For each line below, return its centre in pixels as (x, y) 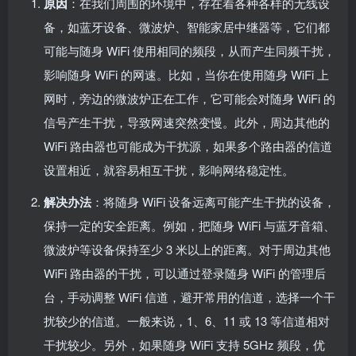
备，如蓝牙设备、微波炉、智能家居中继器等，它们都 (187, 26)
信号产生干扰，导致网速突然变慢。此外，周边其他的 (187, 122)
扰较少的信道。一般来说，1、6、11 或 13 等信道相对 (187, 320)
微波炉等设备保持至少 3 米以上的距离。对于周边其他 (187, 249)
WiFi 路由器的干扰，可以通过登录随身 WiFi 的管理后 (185, 273)
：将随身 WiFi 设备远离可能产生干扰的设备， (213, 201)
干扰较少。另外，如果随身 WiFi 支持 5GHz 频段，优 (184, 344)
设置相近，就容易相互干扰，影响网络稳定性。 (169, 169)
